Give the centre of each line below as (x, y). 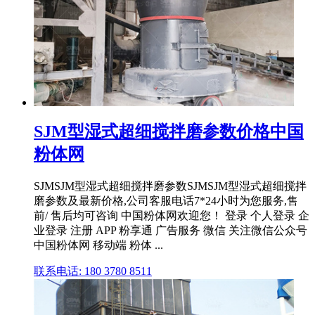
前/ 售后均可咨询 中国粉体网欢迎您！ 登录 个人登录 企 (172, 216)
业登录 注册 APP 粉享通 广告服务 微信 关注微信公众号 (171, 231)
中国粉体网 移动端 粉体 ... (98, 245)
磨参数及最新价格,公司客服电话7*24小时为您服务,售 (166, 201)
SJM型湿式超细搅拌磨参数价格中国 (169, 132)
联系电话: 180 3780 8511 (93, 271)
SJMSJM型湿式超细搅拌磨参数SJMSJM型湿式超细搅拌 (170, 186)
